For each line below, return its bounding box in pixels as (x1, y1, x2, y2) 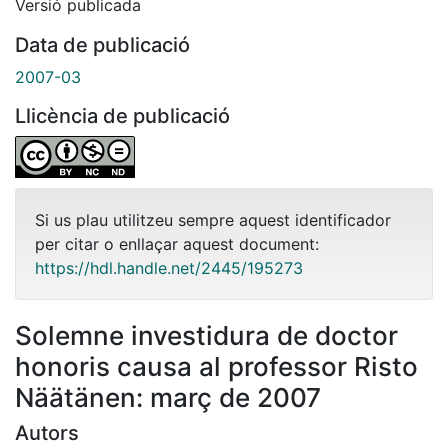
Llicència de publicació (15, 103, 230, 128)
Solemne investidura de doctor (15, 319, 398, 351)
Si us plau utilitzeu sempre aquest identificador (35, 209, 391, 230)
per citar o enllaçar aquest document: (35, 233, 319, 254)
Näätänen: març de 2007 (15, 381, 321, 413)
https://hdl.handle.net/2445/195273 (35, 257, 303, 278)
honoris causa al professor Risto (15, 350, 418, 382)
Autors (15, 420, 79, 445)
